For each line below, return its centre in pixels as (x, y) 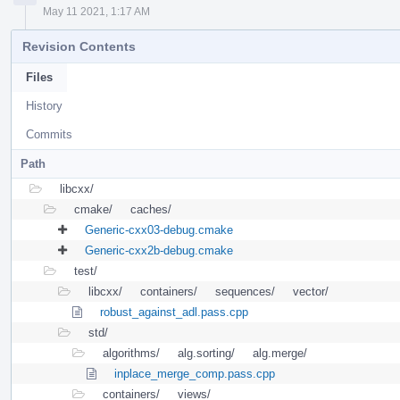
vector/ (311, 291)
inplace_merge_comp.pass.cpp (195, 373)
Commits (49, 134)
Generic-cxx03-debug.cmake (159, 229)
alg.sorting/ (206, 353)
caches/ (151, 209)
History (44, 105)
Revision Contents (79, 46)
